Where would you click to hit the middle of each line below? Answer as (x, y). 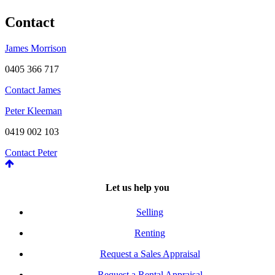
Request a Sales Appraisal (150, 254)
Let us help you (137, 188)
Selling (150, 212)
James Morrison (36, 48)
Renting (150, 233)
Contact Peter (31, 153)
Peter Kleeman (33, 111)
